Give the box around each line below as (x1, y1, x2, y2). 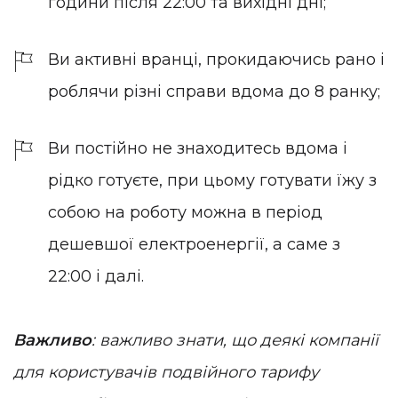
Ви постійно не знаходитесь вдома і (48, 139, 347, 159)
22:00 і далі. (48, 267, 144, 287)
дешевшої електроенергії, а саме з (48, 235, 340, 255)
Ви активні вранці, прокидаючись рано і (48, 50, 385, 70)
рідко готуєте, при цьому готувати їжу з (48, 171, 377, 191)
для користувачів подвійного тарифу (13, 362, 319, 383)
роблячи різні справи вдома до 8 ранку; (48, 82, 380, 102)
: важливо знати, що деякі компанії (92, 330, 378, 351)
